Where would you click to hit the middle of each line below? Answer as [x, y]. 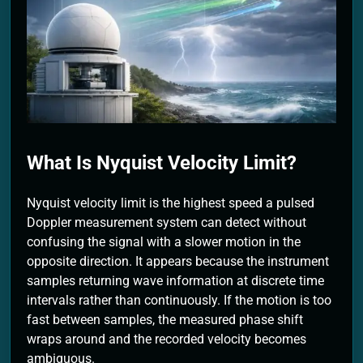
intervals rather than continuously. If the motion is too [179, 300]
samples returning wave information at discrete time [175, 280]
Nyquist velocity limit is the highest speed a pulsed [171, 203]
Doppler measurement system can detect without [167, 222]
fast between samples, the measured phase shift [165, 319]
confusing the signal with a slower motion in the [164, 241]
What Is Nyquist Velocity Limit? [162, 163]
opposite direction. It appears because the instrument [178, 261]
